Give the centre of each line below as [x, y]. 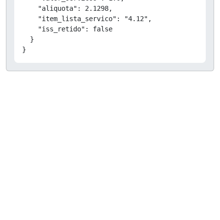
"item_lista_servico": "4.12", [87, 18]
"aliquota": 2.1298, [67, 8]
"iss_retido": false [67, 29]
